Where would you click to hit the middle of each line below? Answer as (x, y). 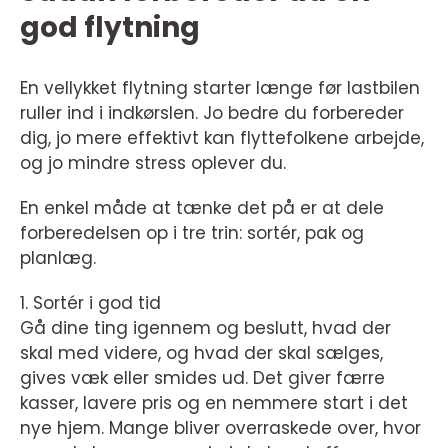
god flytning (110, 28)
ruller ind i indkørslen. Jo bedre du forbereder (212, 113)
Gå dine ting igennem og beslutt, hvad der (205, 328)
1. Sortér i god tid (90, 303)
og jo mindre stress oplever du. (153, 163)
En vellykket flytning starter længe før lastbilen (220, 88)
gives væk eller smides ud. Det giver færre (202, 378)
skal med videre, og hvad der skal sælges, (201, 353)
